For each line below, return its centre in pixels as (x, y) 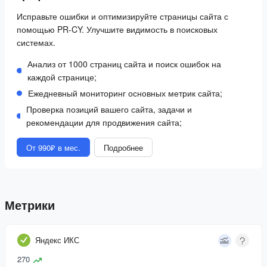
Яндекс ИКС (57, 240)
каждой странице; (62, 77)
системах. (36, 42)
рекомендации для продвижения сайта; (104, 122)
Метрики (30, 205)
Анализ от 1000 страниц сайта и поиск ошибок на (124, 64)
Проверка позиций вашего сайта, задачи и (109, 109)
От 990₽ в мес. (53, 147)
